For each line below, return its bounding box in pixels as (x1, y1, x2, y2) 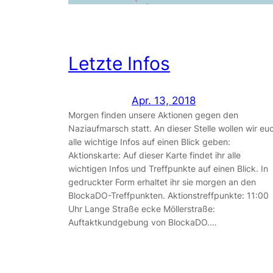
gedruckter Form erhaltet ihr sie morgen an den (68, 176, 256, 187)
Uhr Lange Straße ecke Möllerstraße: (68, 203, 215, 214)
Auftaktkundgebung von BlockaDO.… (68, 216, 217, 227)
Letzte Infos (68, 52, 170, 74)
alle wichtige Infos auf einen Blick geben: (68, 136, 230, 147)
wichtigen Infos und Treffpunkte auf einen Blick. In (68, 163, 268, 174)
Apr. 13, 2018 (132, 94, 196, 107)
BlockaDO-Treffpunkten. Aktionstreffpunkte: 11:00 (68, 190, 269, 200)
